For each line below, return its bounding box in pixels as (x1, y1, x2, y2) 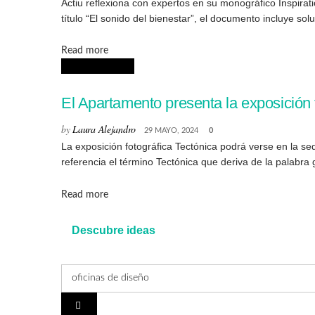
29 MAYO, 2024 (144, 127, 198, 135)
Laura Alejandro (72, 122, 136, 136)
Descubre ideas (72, 224, 155, 236)
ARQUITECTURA (61, 62, 134, 71)
